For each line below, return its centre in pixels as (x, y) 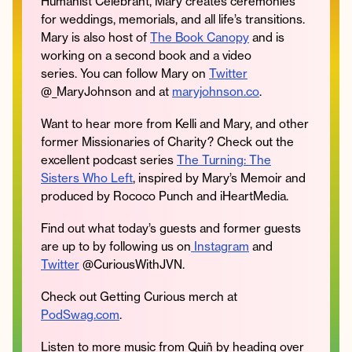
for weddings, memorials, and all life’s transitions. (173, 19)
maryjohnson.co (216, 91)
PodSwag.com (80, 314)
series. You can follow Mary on (125, 73)
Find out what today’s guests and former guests (171, 228)
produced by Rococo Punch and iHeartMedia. (165, 196)
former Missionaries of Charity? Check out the (167, 141)
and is (267, 37)
